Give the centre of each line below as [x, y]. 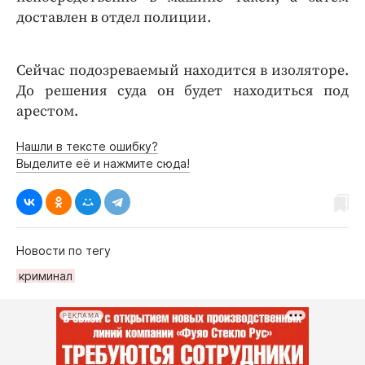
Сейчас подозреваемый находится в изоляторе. [182, 71]
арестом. [47, 112]
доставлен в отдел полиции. [114, 18]
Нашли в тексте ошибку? [87, 147]
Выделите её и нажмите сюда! [103, 164]
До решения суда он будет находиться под [182, 91]
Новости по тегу [64, 251]
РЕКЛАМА [81, 315]
